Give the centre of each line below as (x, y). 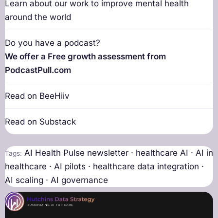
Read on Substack (40, 122)
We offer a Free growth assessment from (85, 57)
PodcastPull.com (38, 70)
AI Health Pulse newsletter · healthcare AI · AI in (118, 153)
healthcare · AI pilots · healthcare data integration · (104, 167)
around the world (38, 17)
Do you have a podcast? (53, 43)
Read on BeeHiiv (37, 96)
